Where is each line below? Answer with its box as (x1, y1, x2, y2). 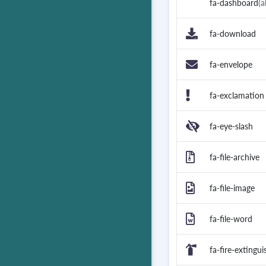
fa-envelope (210, 59, 252, 70)
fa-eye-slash (210, 121, 253, 132)
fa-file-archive (210, 152, 259, 163)
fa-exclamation (210, 90, 264, 101)
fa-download (210, 28, 256, 39)
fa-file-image (210, 183, 255, 194)
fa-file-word (210, 214, 252, 224)
